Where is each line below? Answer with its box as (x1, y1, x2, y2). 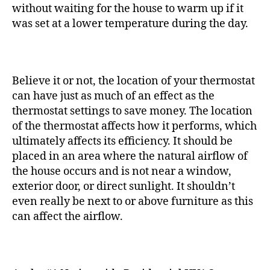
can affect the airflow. (12, 210, 123, 224)
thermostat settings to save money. (12, 104, 187, 118)
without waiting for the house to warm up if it (12, 2, 243, 16)
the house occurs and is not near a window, (12, 165, 231, 178)
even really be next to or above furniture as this (12, 195, 253, 209)
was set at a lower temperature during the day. (12, 17, 248, 31)
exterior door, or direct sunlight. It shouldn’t (12, 180, 235, 193)
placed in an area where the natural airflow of (12, 149, 248, 163)
